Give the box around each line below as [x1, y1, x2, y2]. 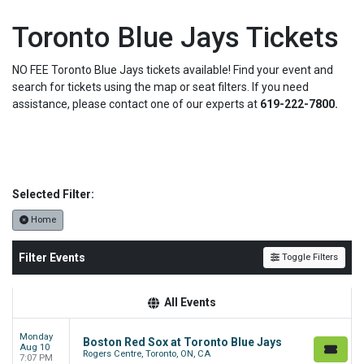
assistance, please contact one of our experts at [12, 97, 260, 111]
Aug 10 [19, 342, 50, 353]
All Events [163, 296, 216, 310]
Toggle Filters [279, 252, 338, 263]
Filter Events [19, 250, 85, 264]
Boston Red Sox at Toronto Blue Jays [83, 336, 282, 349]
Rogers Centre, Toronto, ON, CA [83, 349, 210, 360]
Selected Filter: [12, 188, 94, 201]
